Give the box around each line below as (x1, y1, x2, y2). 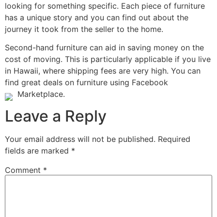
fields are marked (5, 145, 71, 155)
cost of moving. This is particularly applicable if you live (5, 54, 211, 64)
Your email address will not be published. (5, 134, 155, 144)
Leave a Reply (5, 106, 107, 125)
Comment (5, 165, 43, 175)
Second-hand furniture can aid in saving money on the (5, 43, 204, 53)
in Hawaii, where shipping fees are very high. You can (5, 66, 201, 76)
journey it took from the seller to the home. (5, 24, 163, 34)
